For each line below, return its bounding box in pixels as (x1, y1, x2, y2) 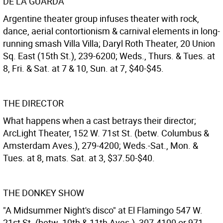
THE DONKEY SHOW (3, 187, 84, 199)
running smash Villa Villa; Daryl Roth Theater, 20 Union (3, 37, 215, 49)
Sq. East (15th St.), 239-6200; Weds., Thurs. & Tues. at (3, 50, 215, 62)
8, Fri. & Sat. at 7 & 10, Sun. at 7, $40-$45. (3, 62, 164, 74)
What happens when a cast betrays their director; (3, 114, 196, 126)
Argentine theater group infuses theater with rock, (3, 12, 199, 24)
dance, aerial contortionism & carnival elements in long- (3, 25, 220, 37)
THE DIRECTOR (3, 97, 64, 109)
